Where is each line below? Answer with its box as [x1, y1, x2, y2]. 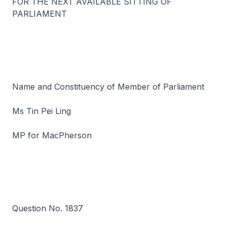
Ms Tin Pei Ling [12, 106, 71, 116]
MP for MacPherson [12, 130, 92, 140]
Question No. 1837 [12, 203, 83, 213]
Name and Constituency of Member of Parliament [12, 82, 204, 92]
